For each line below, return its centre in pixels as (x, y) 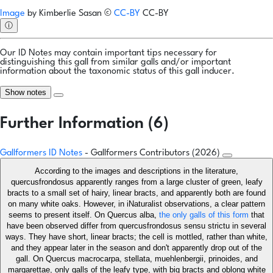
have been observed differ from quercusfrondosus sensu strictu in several (136, 226)
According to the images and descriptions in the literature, (136, 171)
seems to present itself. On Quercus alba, (84, 215)
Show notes (26, 93)
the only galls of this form (204, 215)
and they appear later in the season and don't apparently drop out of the (136, 248)
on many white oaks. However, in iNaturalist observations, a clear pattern (136, 204)
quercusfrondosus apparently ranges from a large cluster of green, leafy (136, 182)
